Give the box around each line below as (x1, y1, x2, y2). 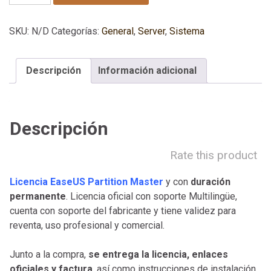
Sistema (169, 25, 204, 38)
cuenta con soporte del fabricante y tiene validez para (10, 204, 236, 217)
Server (138, 25, 165, 38)
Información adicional (98, 65, 197, 77)
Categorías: (51, 25, 102, 38)
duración (191, 175, 230, 188)
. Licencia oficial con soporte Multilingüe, (66, 190, 237, 202)
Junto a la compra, (10, 248, 88, 260)
